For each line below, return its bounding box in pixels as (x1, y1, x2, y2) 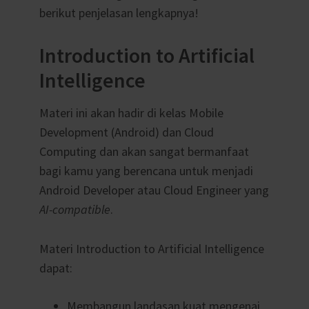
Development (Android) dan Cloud (39, 123, 214, 140)
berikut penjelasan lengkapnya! (39, 5, 199, 21)
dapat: (39, 259, 72, 276)
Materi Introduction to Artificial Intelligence (39, 240, 264, 257)
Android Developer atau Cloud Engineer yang (39, 181, 269, 198)
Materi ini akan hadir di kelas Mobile (39, 104, 223, 121)
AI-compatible (39, 201, 110, 217)
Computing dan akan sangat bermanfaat (39, 143, 249, 159)
